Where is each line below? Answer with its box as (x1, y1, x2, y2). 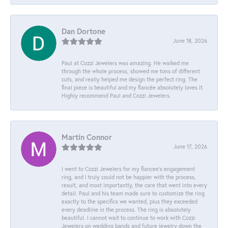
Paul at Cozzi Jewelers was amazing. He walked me (62, 59, 189, 67)
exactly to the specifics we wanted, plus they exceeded (62, 197, 197, 205)
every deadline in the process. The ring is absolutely (62, 205, 191, 213)
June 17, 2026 (174, 142, 207, 150)
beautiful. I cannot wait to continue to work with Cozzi (62, 213, 195, 221)
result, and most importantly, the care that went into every (62, 181, 207, 189)
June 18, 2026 (173, 36, 207, 44)
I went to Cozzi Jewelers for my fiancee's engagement (62, 164, 195, 173)
